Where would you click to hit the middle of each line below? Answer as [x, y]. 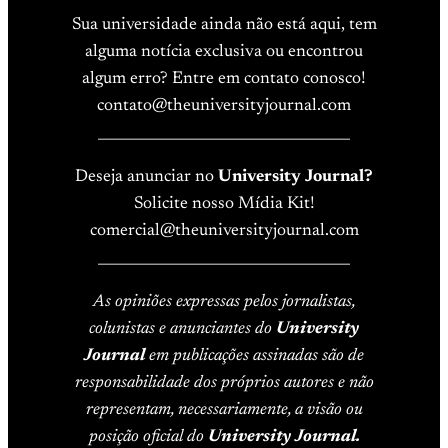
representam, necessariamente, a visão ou [224, 409]
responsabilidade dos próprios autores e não [224, 382]
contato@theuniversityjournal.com [224, 105]
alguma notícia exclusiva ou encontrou [224, 51]
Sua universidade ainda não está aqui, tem [224, 24]
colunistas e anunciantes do [182, 328]
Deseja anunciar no [146, 176]
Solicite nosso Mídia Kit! [224, 203]
